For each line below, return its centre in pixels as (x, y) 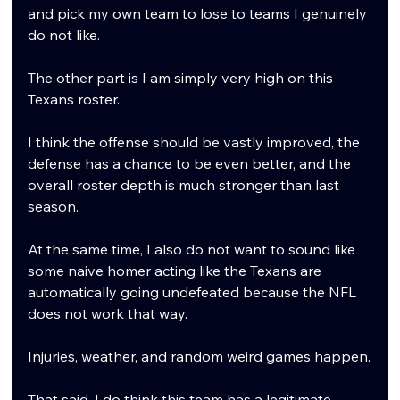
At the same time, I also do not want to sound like (194, 249)
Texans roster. (74, 99)
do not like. (64, 34)
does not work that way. (108, 313)
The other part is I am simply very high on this (183, 77)
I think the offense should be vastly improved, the (196, 142)
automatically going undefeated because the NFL (194, 292)
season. (54, 206)
